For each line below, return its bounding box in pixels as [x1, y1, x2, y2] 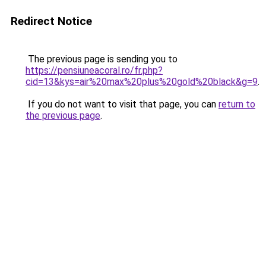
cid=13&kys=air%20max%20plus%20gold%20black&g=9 [26, 76, 258, 87]
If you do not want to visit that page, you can [26, 99, 218, 110]
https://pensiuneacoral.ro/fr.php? [26, 65, 163, 76]
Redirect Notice [11, 14, 92, 28]
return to [218, 99, 255, 110]
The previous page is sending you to [26, 53, 178, 65]
